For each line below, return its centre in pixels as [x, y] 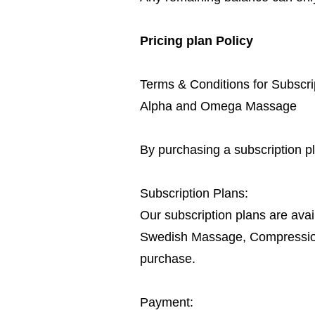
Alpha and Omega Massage [218, 106]
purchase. [168, 258]
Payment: [167, 302]
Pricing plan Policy [197, 40]
